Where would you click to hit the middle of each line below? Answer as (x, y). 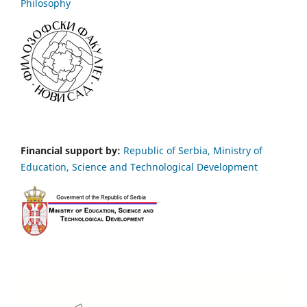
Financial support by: (71, 151)
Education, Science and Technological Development (139, 167)
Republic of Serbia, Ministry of (193, 151)
